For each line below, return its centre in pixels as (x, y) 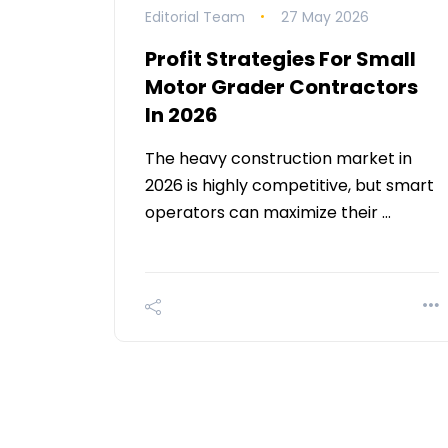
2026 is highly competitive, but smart (289, 185)
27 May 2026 (324, 16)
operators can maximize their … (268, 212)
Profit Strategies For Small (280, 58)
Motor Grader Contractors (281, 86)
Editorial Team (195, 16)
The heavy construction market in (278, 158)
